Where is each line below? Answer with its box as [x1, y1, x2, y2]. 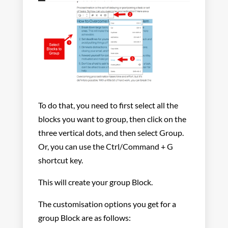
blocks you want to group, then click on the [38, 114, 186, 124]
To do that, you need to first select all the [38, 100, 178, 110]
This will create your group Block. [38, 177, 154, 187]
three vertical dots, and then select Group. [38, 128, 184, 138]
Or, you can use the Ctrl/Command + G [38, 141, 173, 152]
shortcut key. [38, 155, 83, 165]
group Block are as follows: [38, 213, 131, 223]
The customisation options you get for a [38, 199, 176, 209]
